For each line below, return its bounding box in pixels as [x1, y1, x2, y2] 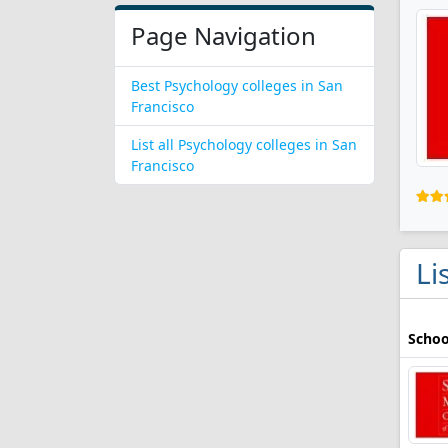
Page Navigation [131, 19, 316, 52]
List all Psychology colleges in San [131, 135, 357, 154]
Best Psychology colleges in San [131, 76, 343, 95]
